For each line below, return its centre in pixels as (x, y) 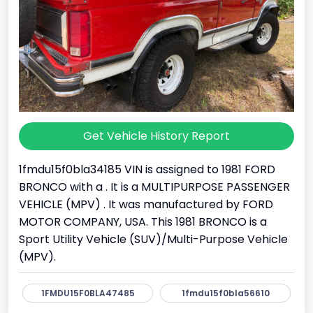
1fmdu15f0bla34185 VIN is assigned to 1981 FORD (147, 169)
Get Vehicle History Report (156, 136)
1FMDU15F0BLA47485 (88, 293)
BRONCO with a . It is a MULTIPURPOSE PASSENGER (154, 187)
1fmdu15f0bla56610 (225, 293)
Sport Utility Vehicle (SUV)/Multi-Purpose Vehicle (153, 239)
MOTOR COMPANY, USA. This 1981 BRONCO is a (143, 221)
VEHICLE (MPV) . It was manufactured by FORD (146, 204)
